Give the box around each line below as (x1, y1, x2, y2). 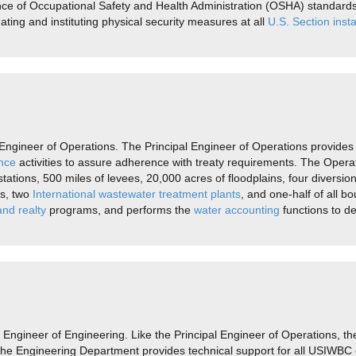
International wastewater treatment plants (33, 188, 241, 200)
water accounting (194, 203, 280, 216)
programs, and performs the (46, 203, 194, 216)
